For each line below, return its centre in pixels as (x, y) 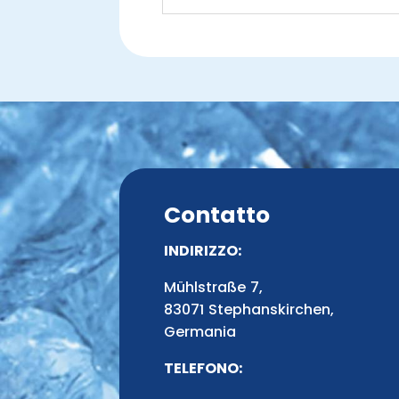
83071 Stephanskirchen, (249, 309)
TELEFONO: (204, 368)
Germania (200, 331)
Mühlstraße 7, (214, 287)
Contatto (217, 215)
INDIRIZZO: (203, 250)
